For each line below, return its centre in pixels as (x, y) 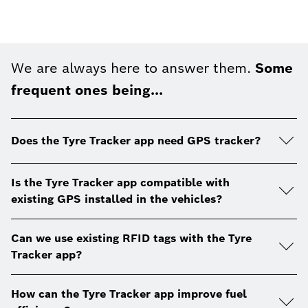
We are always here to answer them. (133, 68)
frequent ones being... (87, 90)
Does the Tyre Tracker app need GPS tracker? (136, 140)
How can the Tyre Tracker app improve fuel (129, 294)
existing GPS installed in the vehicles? (117, 199)
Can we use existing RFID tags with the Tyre (131, 238)
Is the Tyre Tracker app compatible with (120, 182)
